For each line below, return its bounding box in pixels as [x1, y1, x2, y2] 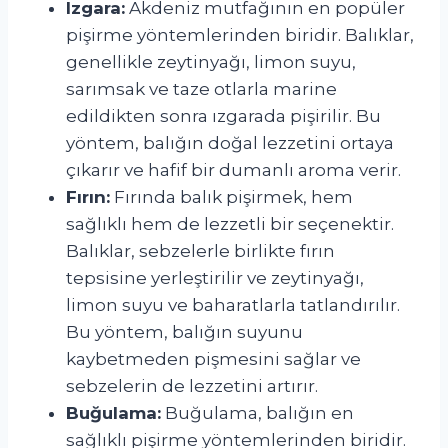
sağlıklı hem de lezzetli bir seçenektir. [66, 213, 394, 234]
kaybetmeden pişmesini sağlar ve [66, 348, 361, 369]
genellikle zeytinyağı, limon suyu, [66, 51, 356, 72]
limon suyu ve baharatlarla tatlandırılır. [66, 294, 400, 315]
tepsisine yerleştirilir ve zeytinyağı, [66, 267, 364, 288]
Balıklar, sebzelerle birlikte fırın [66, 240, 335, 261]
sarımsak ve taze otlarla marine [66, 78, 337, 99]
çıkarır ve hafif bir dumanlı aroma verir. [66, 159, 401, 180]
